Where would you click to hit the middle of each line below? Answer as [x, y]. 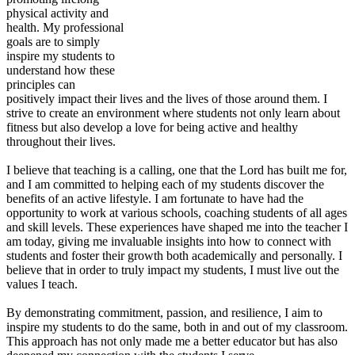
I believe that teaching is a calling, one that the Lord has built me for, [177, 170]
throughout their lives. [61, 141]
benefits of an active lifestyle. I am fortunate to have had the [155, 198]
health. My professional [65, 27]
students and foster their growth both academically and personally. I [174, 255]
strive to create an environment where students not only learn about [173, 113]
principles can [41, 84]
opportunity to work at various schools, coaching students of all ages [177, 212]
